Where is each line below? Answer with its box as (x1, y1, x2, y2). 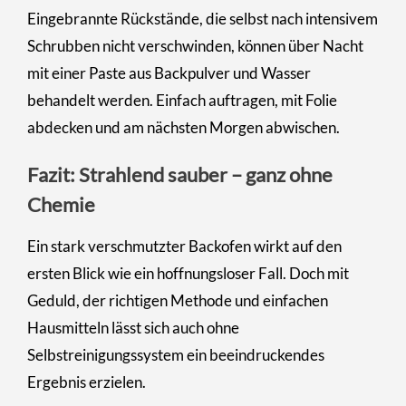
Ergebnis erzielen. (27, 372, 146, 391)
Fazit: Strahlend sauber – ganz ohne (27, 161, 333, 187)
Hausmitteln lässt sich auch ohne (27, 317, 239, 337)
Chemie (27, 191, 95, 217)
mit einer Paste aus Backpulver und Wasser (27, 63, 311, 82)
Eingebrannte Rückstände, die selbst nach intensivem (27, 8, 378, 28)
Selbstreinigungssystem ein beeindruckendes (27, 344, 324, 364)
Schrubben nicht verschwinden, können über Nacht (27, 35, 363, 55)
